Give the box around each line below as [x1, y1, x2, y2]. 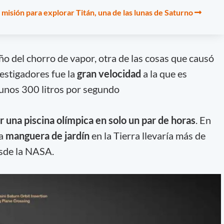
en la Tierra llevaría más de [89, 129, 205, 141]
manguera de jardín [5, 129, 89, 141]
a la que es [140, 67, 187, 80]
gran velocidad [76, 67, 141, 80]
